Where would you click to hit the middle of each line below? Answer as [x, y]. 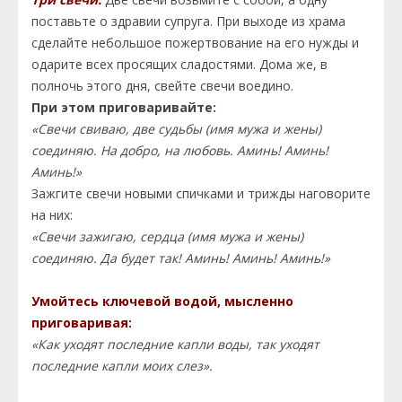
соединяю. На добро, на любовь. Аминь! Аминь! [180, 151]
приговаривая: [82, 323]
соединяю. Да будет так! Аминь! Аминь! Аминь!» [181, 258]
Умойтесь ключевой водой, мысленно [162, 301]
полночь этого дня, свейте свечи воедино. [162, 86]
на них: [52, 215]
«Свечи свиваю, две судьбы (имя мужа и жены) [176, 129]
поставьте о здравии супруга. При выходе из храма [188, 22]
